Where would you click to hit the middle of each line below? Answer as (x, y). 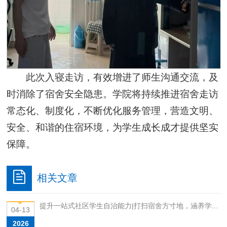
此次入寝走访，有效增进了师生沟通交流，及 (122, 77)
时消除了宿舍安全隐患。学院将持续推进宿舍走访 (113, 94)
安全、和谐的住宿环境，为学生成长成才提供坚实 (113, 127)
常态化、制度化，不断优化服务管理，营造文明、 (113, 110)
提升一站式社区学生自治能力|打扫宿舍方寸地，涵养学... (129, 205)
